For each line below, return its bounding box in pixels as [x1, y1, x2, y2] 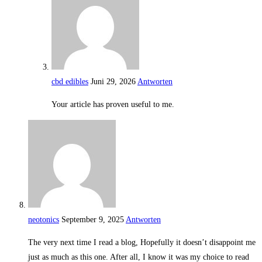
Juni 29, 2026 [91, 77, 136, 87]
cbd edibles [51, 77, 88, 87]
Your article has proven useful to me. [51, 100, 174, 109]
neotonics [28, 215, 59, 225]
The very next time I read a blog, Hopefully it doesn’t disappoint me [28, 238, 256, 247]
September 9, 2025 [61, 215, 124, 225]
